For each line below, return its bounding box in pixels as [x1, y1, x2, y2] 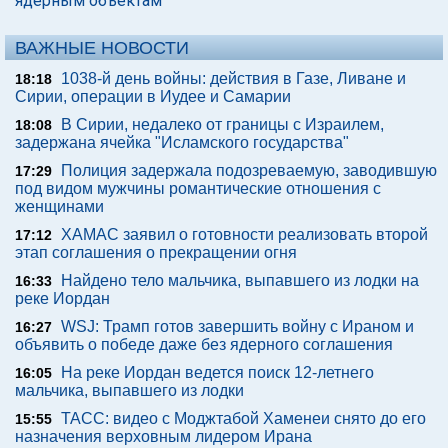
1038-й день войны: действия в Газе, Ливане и [61, 70, 406, 87]
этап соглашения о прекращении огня [15, 244, 297, 261]
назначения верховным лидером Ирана [15, 428, 312, 445]
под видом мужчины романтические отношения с [15, 180, 381, 197]
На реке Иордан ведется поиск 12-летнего [61, 364, 374, 381]
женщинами [15, 198, 104, 215]
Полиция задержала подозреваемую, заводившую [61, 162, 437, 179]
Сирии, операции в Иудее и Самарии [15, 88, 291, 105]
